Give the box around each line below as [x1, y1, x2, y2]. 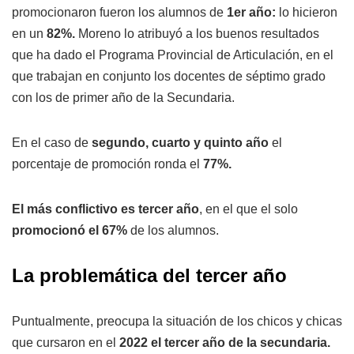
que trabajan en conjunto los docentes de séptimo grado [12, 69, 326, 83]
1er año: [227, 5, 276, 19]
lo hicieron [276, 5, 337, 19]
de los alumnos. [127, 223, 219, 237]
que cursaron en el [12, 335, 119, 349]
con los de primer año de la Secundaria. [12, 90, 235, 104]
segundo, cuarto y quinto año [92, 135, 269, 149]
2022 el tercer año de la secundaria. [119, 335, 330, 349]
